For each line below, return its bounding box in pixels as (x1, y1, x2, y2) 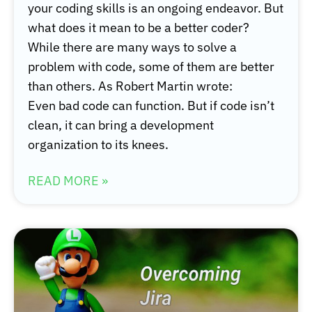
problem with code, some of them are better (28, 58, 274, 75)
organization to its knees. (28, 136, 169, 153)
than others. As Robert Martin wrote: (28, 78, 233, 95)
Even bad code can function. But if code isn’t (28, 97, 274, 114)
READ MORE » (28, 173, 108, 189)
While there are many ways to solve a (28, 39, 237, 56)
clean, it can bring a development (28, 117, 214, 134)
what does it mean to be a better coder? (28, 19, 249, 36)
